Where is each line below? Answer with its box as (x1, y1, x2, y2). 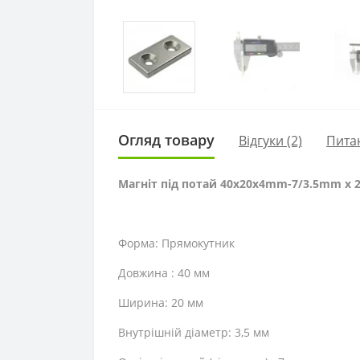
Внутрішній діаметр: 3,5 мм (118, 325, 269, 340)
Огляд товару (118, 130, 215, 149)
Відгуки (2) (239, 131, 302, 149)
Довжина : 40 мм (118, 265, 210, 280)
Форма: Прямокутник (118, 235, 235, 251)
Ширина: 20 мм (118, 295, 203, 310)
